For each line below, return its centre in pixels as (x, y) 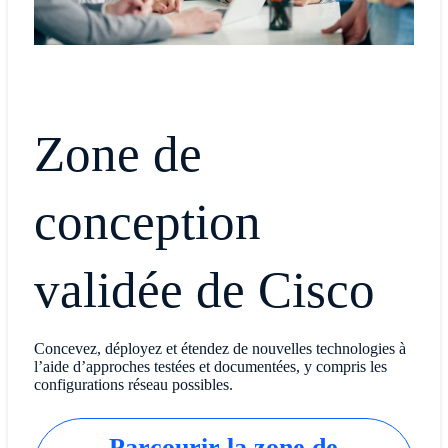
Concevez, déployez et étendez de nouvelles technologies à (219, 348)
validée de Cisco (204, 289)
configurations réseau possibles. (133, 384)
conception (147, 221)
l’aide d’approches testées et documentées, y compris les (210, 366)
